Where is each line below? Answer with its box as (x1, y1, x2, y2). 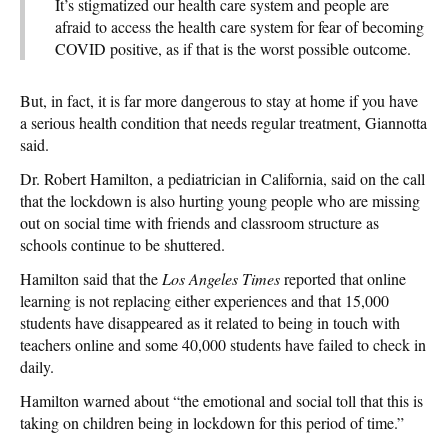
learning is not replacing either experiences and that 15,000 (20, 289, 389, 311)
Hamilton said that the (20, 267, 162, 289)
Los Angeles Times (162, 267, 280, 289)
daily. (20, 355, 54, 377)
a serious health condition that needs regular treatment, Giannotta (20, 111, 427, 133)
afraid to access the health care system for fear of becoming (55, 15, 424, 37)
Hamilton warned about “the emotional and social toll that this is (20, 389, 423, 411)
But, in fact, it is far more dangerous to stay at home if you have (20, 89, 418, 111)
